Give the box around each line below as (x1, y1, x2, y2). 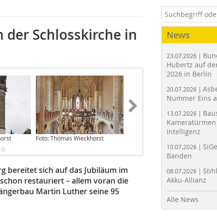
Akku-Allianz (167, 175, 206, 185)
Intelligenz (167, 127, 201, 136)
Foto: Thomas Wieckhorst (36, 134, 104, 142)
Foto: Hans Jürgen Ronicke (128, 134, 198, 142)
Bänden (167, 151, 192, 160)
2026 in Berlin (167, 69, 212, 78)
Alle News (167, 195, 199, 204)
